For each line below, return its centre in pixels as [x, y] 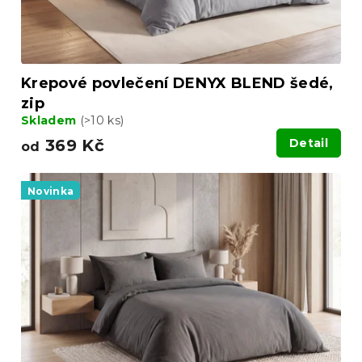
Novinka [51, 191]
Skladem [51, 120]
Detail [309, 143]
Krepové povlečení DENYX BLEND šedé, [177, 83]
